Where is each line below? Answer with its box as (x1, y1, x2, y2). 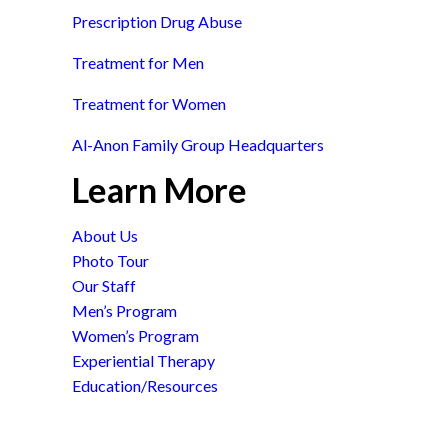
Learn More (72, 169, 247, 210)
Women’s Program (72, 326, 199, 345)
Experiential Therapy (72, 351, 215, 370)
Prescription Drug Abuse (72, 12, 242, 31)
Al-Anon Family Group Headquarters (72, 135, 324, 154)
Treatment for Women (72, 94, 226, 113)
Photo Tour (72, 251, 149, 270)
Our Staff (72, 276, 136, 295)
